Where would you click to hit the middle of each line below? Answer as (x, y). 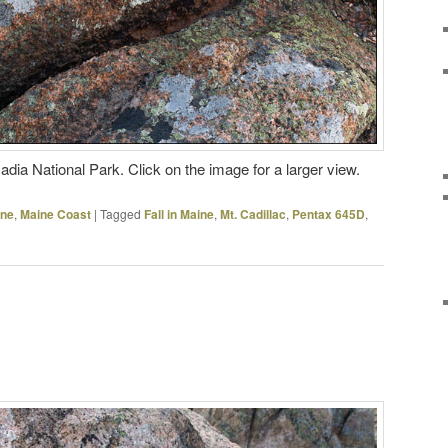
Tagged (120, 213)
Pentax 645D (328, 213)
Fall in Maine (179, 213)
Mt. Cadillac (253, 213)
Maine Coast (55, 213)
